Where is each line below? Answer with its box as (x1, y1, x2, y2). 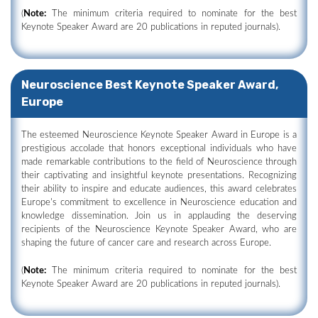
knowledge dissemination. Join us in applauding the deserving (21, 212, 297, 221)
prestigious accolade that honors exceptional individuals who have (21, 144, 297, 153)
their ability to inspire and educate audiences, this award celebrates (21, 185, 297, 194)
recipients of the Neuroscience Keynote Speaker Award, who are (21, 225, 297, 234)
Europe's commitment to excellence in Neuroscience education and (21, 198, 297, 207)
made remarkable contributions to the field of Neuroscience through (21, 158, 297, 167)
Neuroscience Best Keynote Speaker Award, (21, 78, 278, 92)
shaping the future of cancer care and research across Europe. (21, 238, 271, 248)
